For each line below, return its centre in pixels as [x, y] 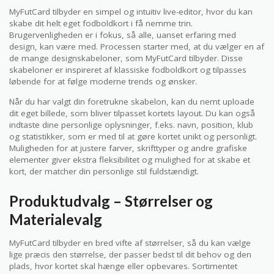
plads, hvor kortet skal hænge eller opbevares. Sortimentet [123, 266]
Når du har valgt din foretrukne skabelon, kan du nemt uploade [132, 101]
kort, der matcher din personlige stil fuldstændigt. [104, 171]
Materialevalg [56, 220]
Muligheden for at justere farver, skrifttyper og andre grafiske [128, 148]
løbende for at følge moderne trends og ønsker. [103, 82]
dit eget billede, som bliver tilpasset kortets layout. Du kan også [132, 113]
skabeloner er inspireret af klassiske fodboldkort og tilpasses [128, 70]
